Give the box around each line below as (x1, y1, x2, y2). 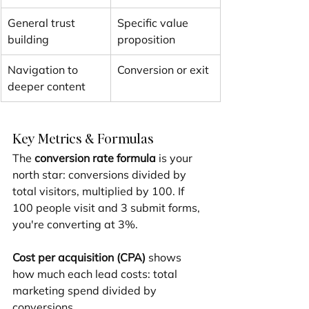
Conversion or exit (117, 63, 209, 77)
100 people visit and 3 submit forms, (12, 201, 203, 215)
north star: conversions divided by (12, 168, 189, 182)
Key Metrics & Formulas (12, 129, 154, 148)
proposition (117, 32, 175, 47)
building (8, 32, 49, 47)
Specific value (117, 16, 191, 30)
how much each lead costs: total (12, 267, 180, 281)
